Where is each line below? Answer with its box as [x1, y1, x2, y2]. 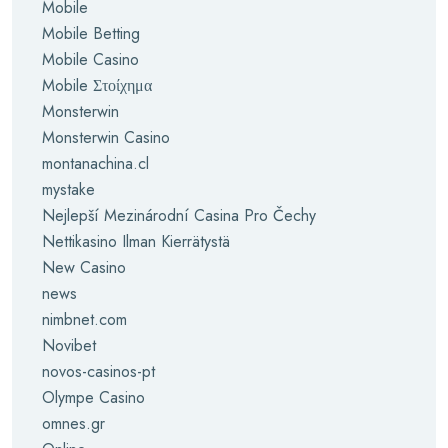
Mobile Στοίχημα [42, 74, 152, 97]
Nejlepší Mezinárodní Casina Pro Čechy [42, 204, 316, 227]
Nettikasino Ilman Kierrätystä [42, 230, 230, 253]
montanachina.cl [42, 152, 149, 175]
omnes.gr [42, 412, 105, 435]
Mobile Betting [42, 22, 140, 45]
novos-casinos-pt [42, 360, 155, 383]
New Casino [42, 256, 126, 279]
